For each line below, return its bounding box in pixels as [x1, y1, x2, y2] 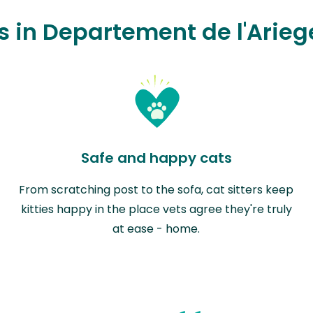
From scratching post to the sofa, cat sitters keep [19, 181, 294, 198]
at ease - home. [112, 220, 201, 237]
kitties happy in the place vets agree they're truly [20, 201, 292, 217]
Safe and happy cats [80, 147, 232, 168]
